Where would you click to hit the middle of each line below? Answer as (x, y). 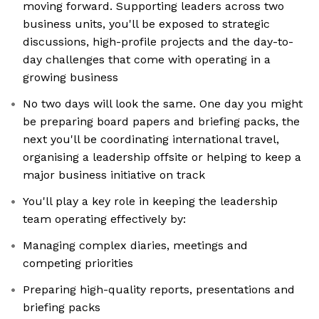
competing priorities (78, 263)
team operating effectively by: (104, 219)
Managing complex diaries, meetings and (135, 246)
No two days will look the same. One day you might (163, 104)
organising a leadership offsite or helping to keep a (162, 157)
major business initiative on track (114, 175)
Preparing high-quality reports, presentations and (159, 290)
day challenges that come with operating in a (147, 60)
